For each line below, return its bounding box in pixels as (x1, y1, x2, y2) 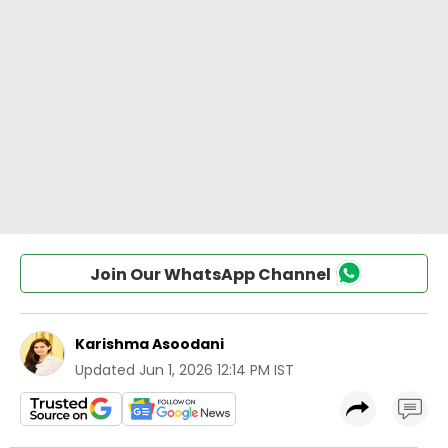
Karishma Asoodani (75, 334, 224, 354)
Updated (75, 360, 135, 380)
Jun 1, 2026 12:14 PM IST (139, 360, 294, 380)
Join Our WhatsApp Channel (89, 263, 331, 286)
